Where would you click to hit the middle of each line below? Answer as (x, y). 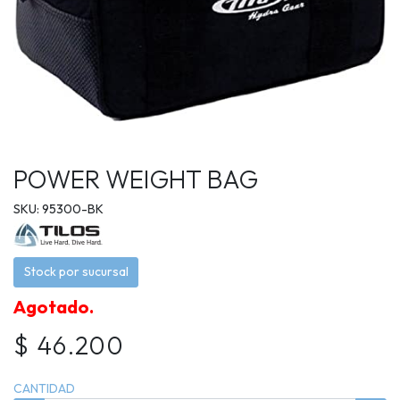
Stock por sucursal (76, 272)
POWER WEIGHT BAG (136, 179)
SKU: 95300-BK (58, 208)
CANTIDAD (44, 389)
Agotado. (54, 306)
